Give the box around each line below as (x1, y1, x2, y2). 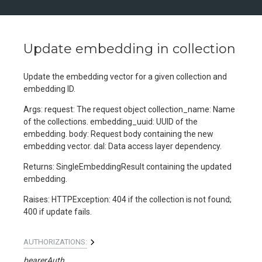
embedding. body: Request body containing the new (23, 129, 213, 139)
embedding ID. (23, 84, 75, 94)
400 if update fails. (23, 207, 92, 217)
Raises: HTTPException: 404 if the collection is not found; (23, 195, 232, 205)
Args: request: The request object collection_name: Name (23, 105, 235, 115)
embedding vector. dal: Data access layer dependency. (23, 142, 222, 151)
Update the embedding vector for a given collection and (23, 72, 227, 82)
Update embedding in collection (23, 41, 236, 57)
